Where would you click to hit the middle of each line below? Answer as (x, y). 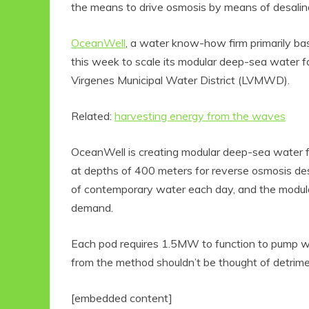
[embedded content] (122, 298)
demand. (92, 207)
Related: (93, 116)
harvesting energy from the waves (200, 116)
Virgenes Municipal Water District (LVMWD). (180, 80)
